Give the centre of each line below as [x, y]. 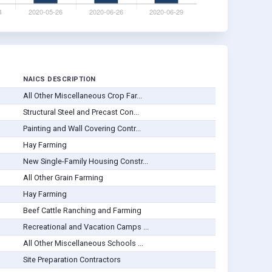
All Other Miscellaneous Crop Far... [82, 96]
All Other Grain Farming [63, 178]
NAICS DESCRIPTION [59, 80]
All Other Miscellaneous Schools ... [83, 243]
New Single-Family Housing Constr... [85, 161]
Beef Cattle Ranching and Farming [82, 211]
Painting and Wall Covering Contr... [82, 129]
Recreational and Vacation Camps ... [86, 227]
